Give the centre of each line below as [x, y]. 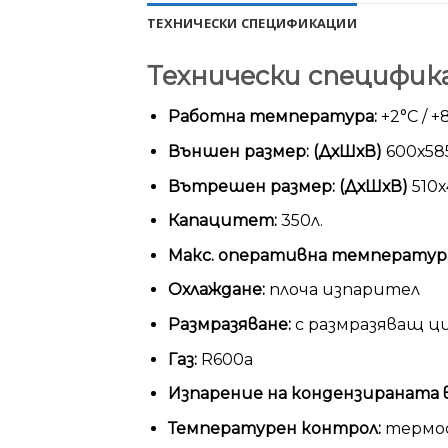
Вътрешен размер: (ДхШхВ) [287, 186]
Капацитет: [222, 221]
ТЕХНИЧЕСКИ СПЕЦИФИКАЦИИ [252, 22]
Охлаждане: [216, 290]
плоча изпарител [342, 290]
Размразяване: [229, 325]
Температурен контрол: [274, 428]
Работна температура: [272, 117]
